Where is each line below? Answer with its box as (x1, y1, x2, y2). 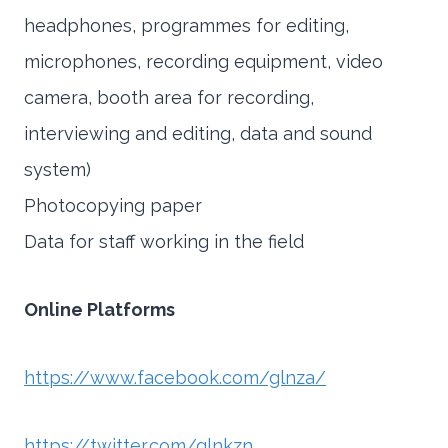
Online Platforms (24, 299, 175, 321)
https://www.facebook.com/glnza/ (24, 367, 326, 389)
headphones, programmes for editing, (24, 15, 349, 37)
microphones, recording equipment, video (24, 51, 383, 73)
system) (24, 159, 91, 181)
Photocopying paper (24, 195, 202, 217)
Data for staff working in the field (24, 231, 304, 253)
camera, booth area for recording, (24, 87, 314, 109)
